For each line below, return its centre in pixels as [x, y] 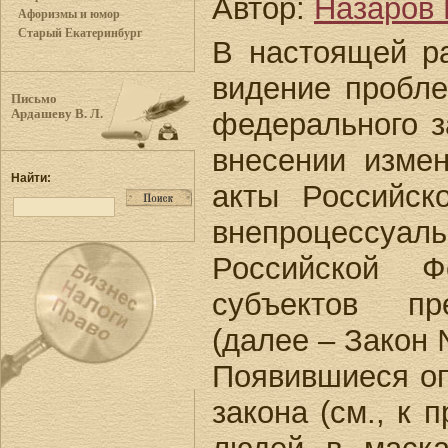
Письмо [34, 99]
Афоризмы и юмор [69, 14]
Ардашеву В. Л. [57, 114]
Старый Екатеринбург [80, 33]
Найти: [31, 178]
